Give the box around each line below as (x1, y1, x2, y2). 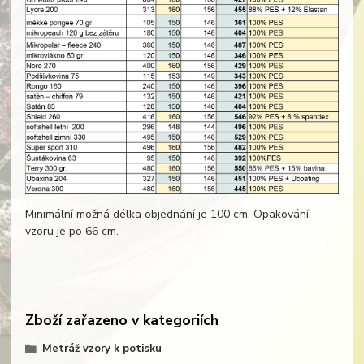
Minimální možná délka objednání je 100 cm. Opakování (24, 206, 309, 223)
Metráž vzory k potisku (42, 341, 162, 357)
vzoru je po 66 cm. (24, 223, 119, 240)
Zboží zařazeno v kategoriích (24, 310, 219, 330)
